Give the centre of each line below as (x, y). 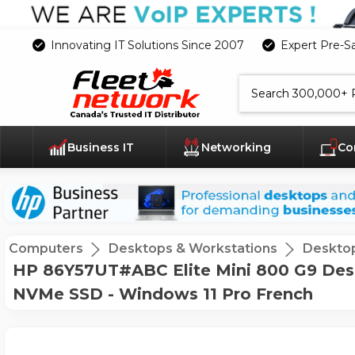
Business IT (103, 148)
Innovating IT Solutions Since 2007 (147, 45)
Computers (46, 249)
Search (255, 81)
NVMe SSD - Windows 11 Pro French (163, 294)
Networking (237, 148)
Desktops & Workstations (193, 249)
